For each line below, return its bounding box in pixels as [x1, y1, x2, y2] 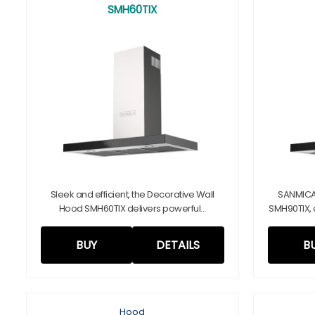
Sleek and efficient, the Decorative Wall [50, 188, 214, 201]
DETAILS [156, 237, 200, 253]
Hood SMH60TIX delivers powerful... [58, 202, 206, 215]
